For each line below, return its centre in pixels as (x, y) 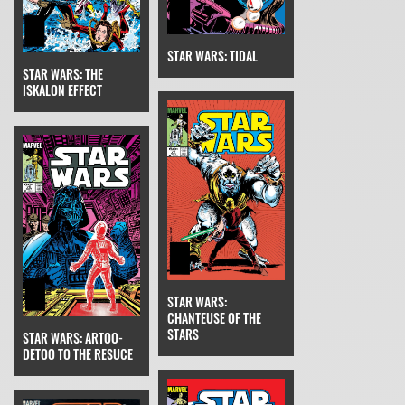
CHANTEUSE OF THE (214, 317)
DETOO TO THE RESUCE (78, 353)
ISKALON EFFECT (62, 90)
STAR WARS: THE (63, 74)
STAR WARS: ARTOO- (73, 337)
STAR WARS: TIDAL (212, 55)
